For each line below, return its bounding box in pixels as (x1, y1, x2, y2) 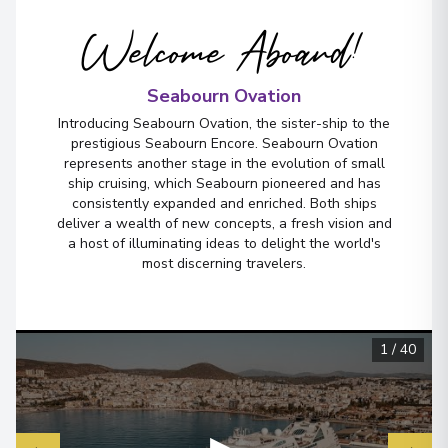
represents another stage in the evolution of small (63, 154, 385, 173)
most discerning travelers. (142, 254, 306, 273)
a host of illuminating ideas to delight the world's (67, 234, 381, 253)
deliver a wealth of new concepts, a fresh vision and (56, 214, 392, 233)
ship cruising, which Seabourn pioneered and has (67, 174, 381, 193)
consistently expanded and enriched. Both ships (71, 194, 377, 213)
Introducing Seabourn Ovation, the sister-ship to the (58, 114, 390, 133)
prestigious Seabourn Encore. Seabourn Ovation (70, 134, 378, 153)
